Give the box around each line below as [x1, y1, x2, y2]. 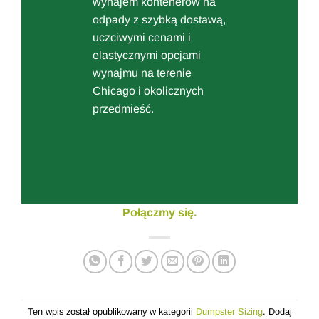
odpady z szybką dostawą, [93, 14, 226, 26]
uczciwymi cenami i [93, 31, 191, 44]
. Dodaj [262, 306, 292, 318]
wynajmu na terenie [93, 67, 192, 80]
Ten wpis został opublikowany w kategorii [27, 306, 196, 318]
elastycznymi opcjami [93, 49, 201, 62]
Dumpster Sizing [195, 306, 263, 318]
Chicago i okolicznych [93, 85, 204, 98]
